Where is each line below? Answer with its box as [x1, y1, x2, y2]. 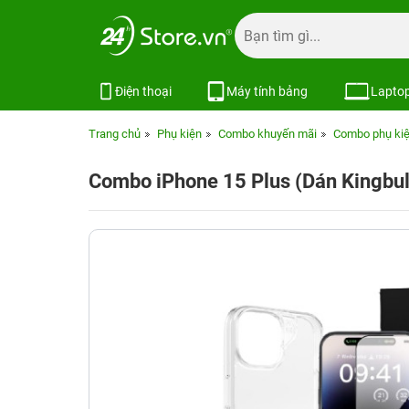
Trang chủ [89, 127, 141, 141]
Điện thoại [115, 83, 172, 99]
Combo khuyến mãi [218, 127, 317, 141]
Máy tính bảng [226, 83, 309, 99]
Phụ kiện [157, 127, 202, 141]
